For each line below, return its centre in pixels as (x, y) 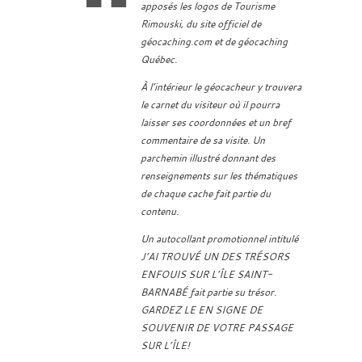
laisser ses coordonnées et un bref (216, 122)
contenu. (160, 211)
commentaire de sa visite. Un (203, 140)
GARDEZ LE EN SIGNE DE (202, 310)
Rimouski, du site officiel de (201, 24)
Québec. (159, 59)
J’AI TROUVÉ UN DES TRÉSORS (215, 257)
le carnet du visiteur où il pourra (210, 105)
